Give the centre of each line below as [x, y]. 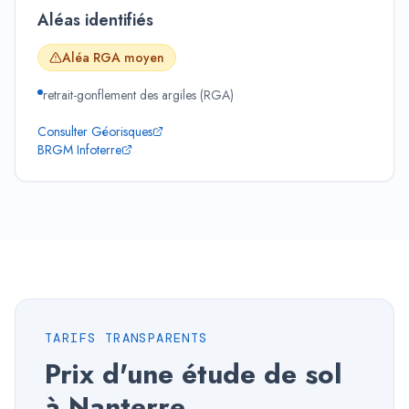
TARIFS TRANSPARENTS [126, 338]
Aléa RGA [93, 58]
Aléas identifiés [95, 20]
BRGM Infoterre [79, 150]
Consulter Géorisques [95, 131]
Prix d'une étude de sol [193, 374]
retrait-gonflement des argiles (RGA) [138, 95]
